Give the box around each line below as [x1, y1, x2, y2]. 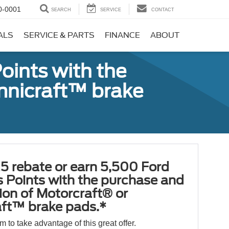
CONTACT [151, 7, 174, 13]
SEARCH [51, 7, 71, 13]
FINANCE [105, 31, 140, 40]
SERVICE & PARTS [24, 31, 95, 40]
